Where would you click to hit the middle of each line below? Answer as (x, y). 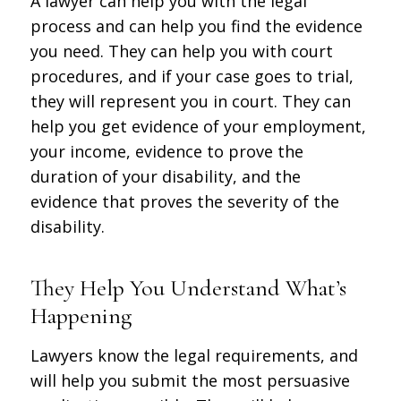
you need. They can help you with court (181, 51)
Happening (81, 316)
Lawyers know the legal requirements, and (194, 356)
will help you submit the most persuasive (190, 381)
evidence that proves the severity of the (184, 202)
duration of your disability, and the (165, 177)
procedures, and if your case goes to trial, (192, 77)
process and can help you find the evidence (196, 26)
